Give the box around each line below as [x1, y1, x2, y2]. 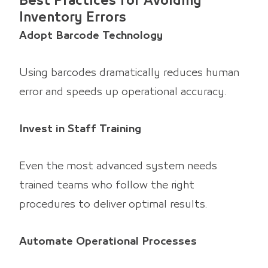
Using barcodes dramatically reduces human [19, 68, 239, 78]
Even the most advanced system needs [19, 161, 217, 171]
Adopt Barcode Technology [19, 31, 163, 41]
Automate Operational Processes [19, 236, 197, 246]
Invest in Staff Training [19, 124, 141, 134]
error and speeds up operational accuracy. [19, 87, 226, 97]
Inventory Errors [19, 11, 126, 24]
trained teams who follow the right [19, 180, 194, 190]
